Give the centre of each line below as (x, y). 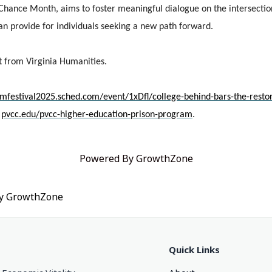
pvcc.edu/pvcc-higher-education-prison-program (97, 114)
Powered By (107, 158)
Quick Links (194, 249)
